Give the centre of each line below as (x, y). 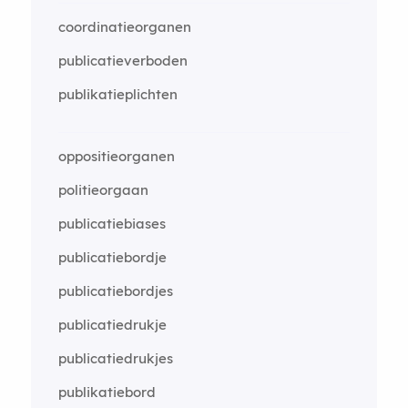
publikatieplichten (117, 94)
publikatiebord (107, 392)
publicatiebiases (112, 223)
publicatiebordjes (115, 291)
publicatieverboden (122, 60)
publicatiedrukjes (115, 358)
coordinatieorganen (124, 26)
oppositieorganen (116, 156)
